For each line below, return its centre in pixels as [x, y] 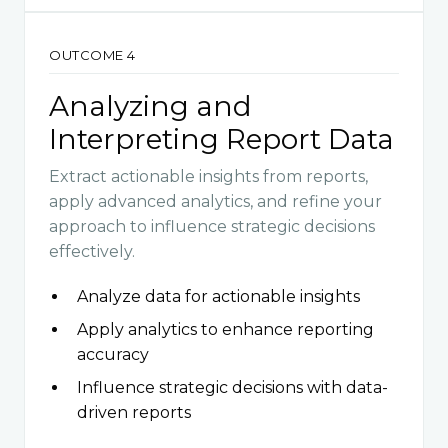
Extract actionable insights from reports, [208, 176]
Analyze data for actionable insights [218, 296]
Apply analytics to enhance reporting [225, 329]
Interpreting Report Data [221, 138]
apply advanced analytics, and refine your [215, 201]
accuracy [113, 354]
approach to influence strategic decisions [212, 226]
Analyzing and [150, 105]
